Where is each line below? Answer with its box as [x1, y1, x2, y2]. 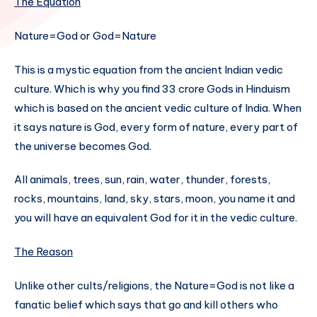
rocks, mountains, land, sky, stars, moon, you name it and [14, 192, 295, 206]
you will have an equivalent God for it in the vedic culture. [14, 211, 297, 225]
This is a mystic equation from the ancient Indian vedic [14, 62, 283, 76]
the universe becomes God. [14, 139, 151, 153]
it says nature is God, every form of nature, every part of [14, 120, 298, 134]
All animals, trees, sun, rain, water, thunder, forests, [14, 173, 270, 187]
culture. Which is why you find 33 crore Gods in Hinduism [14, 81, 290, 96]
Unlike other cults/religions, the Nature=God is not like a [14, 278, 294, 292]
